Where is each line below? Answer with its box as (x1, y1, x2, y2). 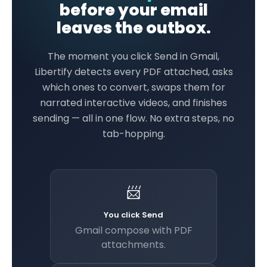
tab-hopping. (102, 127, 165, 141)
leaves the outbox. (56, 17, 211, 39)
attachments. (101, 238, 166, 252)
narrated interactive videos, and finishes (40, 96, 227, 110)
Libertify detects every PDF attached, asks (34, 65, 233, 79)
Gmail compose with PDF (74, 223, 193, 237)
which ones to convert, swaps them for (42, 80, 225, 94)
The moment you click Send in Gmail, (48, 49, 219, 63)
